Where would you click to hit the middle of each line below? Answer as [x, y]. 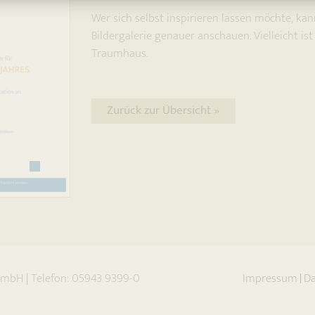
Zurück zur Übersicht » [163, 111]
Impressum [270, 279]
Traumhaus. [120, 53]
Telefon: [51, 279]
